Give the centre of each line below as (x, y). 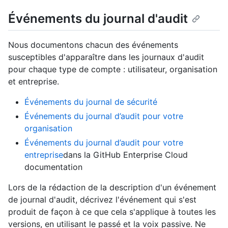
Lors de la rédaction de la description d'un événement (112, 188)
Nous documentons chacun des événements (93, 45)
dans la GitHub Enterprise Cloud (125, 155)
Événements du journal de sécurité (91, 102)
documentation (53, 167)
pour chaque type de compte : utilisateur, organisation (113, 69)
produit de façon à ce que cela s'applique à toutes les (112, 212)
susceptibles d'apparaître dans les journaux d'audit (106, 57)
